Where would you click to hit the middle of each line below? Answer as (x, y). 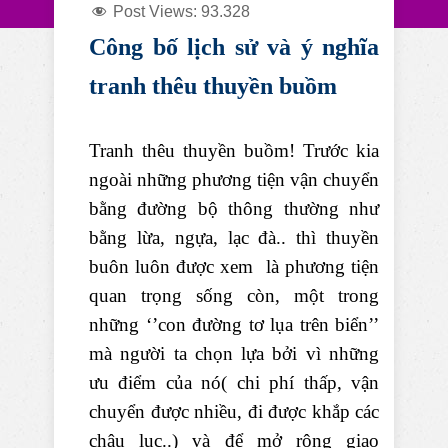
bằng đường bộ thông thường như (234, 208)
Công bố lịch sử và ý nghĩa (234, 47)
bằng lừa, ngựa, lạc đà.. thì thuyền (234, 237)
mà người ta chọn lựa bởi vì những (234, 353)
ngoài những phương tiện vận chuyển (234, 179)
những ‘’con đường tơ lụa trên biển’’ (234, 324)
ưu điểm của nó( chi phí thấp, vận (234, 382)
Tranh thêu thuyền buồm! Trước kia (234, 150)
